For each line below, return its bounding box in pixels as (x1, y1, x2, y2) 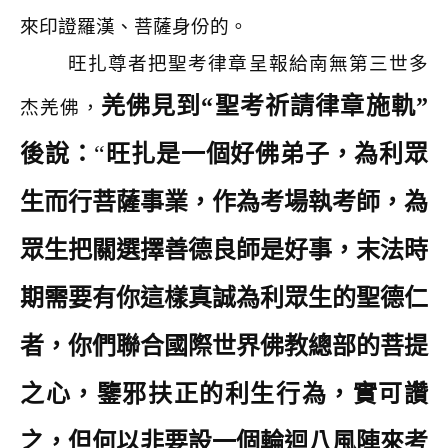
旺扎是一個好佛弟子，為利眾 (105, 141, 428, 167)
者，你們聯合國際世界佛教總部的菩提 (20, 333, 428, 359)
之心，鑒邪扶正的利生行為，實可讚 (20, 381, 428, 407)
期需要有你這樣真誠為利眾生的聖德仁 (20, 285, 428, 311)
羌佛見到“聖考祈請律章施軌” (100, 93, 429, 119)
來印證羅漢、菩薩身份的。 (20, 16, 248, 37)
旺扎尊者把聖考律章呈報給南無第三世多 (68, 53, 428, 74)
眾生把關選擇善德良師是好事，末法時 (20, 237, 428, 263)
